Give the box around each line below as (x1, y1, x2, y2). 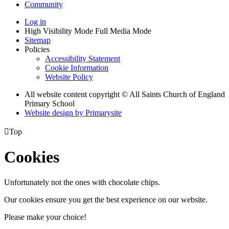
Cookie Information (45, 63, 108, 72)
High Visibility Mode (25, 26, 93, 35)
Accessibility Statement (45, 54, 120, 63)
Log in (25, 17, 46, 26)
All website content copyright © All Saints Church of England (25, 89, 225, 99)
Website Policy (45, 72, 93, 81)
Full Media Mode (95, 26, 151, 35)
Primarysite (85, 108, 122, 117)
